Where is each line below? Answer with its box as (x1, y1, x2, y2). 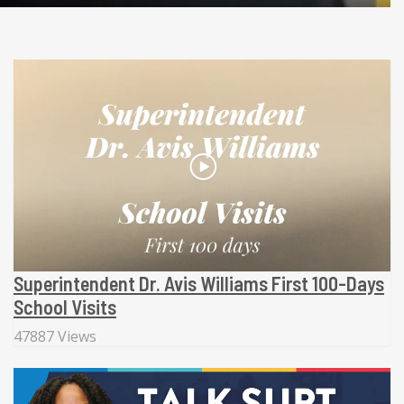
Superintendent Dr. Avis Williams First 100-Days (14, 271, 384, 296)
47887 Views (14, 326, 96, 347)
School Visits (14, 295, 116, 319)
